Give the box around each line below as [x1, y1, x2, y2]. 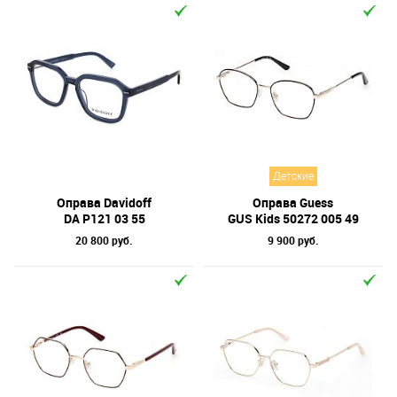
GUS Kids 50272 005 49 [227, 210, 359, 227]
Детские [272, 170, 314, 183]
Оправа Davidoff [57, 194, 152, 211]
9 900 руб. [267, 233, 319, 247]
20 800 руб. [75, 233, 133, 247]
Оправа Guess [253, 194, 333, 211]
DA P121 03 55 [63, 210, 145, 227]
